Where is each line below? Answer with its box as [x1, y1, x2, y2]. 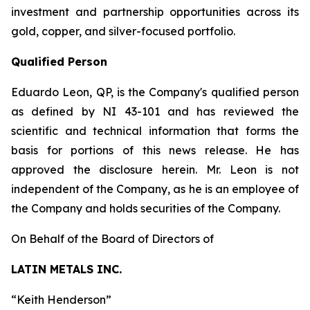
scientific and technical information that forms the [11, 124, 299, 138]
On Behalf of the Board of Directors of [11, 232, 214, 246]
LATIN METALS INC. [11, 262, 122, 276]
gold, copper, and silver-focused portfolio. [11, 24, 235, 38]
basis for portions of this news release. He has [11, 143, 299, 157]
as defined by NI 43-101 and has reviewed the [11, 104, 299, 118]
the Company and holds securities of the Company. [11, 201, 280, 215]
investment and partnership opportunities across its [11, 5, 299, 19]
